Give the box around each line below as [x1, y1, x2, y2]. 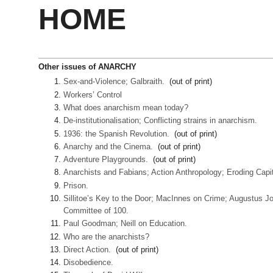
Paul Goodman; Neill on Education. [63, 219, 188, 229]
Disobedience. [63, 258, 114, 268]
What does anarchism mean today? [63, 102, 189, 112]
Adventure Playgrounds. [63, 155, 149, 165]
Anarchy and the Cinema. [63, 141, 154, 151]
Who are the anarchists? [63, 232, 150, 241]
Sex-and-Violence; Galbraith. [63, 77, 165, 87]
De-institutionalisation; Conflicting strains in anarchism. [63, 116, 258, 126]
